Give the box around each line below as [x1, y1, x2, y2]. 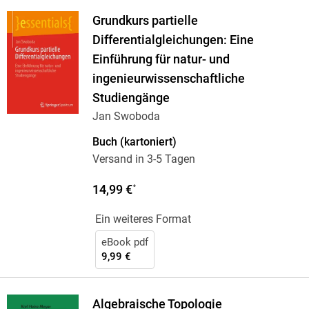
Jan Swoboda [92, 110, 160, 123]
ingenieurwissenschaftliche [92, 72, 245, 86]
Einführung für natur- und [92, 52, 230, 67]
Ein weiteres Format [94, 212, 191, 226]
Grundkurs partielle [92, 14, 198, 28]
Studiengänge [92, 91, 170, 106]
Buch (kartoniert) [92, 135, 177, 149]
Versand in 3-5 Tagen [92, 152, 195, 166]
